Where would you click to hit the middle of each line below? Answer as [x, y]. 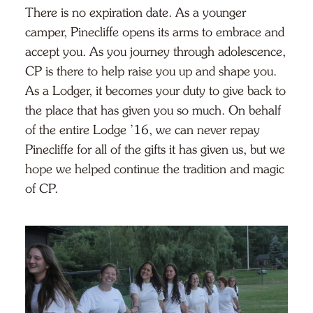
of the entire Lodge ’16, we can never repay [143, 130]
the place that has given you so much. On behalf [153, 111]
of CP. [42, 189]
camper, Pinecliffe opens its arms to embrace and [155, 32]
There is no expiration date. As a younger [136, 13]
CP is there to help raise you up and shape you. [151, 72]
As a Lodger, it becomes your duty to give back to [155, 91]
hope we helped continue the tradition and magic [155, 169]
